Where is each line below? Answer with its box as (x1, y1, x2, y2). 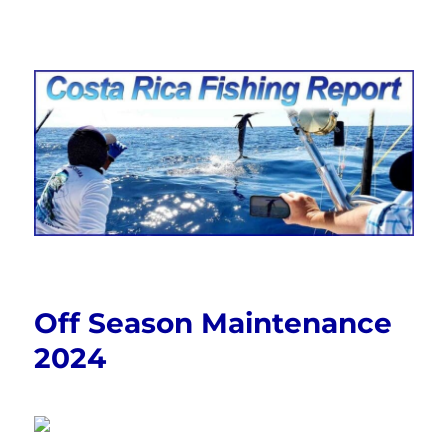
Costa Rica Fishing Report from (34, 52, 413, 81)
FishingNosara (34, 80, 207, 109)
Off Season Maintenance (34, 306, 393, 341)
